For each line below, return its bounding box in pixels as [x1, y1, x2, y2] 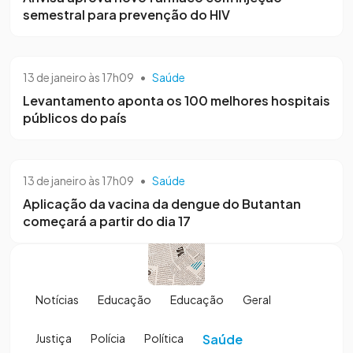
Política [144, 330, 184, 345]
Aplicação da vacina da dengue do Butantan [23, 195, 301, 212]
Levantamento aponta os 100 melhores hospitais [23, 91, 330, 109]
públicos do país [23, 109, 127, 126]
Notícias [35, 292, 79, 307]
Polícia [91, 330, 125, 345]
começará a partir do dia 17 [23, 212, 191, 229]
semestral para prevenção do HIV [23, 6, 230, 23]
